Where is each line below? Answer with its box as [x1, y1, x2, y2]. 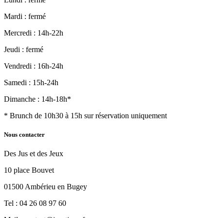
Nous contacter [4, 131, 45, 139]
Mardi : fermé [4, 12, 46, 20]
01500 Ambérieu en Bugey [4, 182, 87, 191]
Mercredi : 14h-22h [4, 28, 63, 37]
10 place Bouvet [4, 166, 54, 175]
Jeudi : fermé [4, 45, 43, 54]
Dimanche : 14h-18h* [4, 94, 71, 103]
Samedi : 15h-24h [4, 78, 58, 87]
